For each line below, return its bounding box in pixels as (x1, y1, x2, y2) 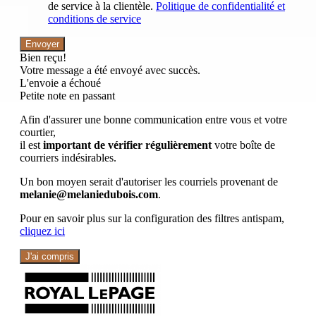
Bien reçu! (20, 51, 66, 63)
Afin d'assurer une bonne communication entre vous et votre (20, 113, 287, 126)
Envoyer (25, 38, 59, 49)
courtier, (20, 126, 56, 138)
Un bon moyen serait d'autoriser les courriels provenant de (20, 175, 278, 188)
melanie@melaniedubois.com (20, 188, 158, 200)
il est (20, 138, 43, 151)
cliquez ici (20, 224, 65, 237)
